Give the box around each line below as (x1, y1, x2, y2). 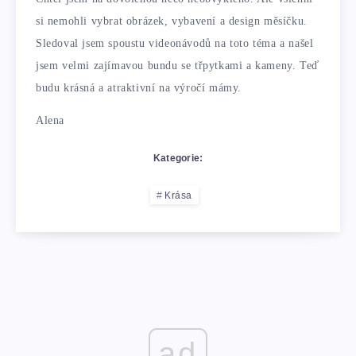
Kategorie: (153, 153, 203, 164)
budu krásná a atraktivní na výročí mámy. (36, 82, 242, 95)
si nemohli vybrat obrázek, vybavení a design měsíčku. (36, 15, 308, 28)
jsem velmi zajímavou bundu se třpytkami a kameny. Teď (36, 60, 319, 72)
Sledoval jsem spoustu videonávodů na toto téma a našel (36, 37, 314, 50)
